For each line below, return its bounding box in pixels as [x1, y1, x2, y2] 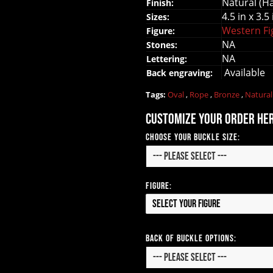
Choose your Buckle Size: [146, 131, 240, 143]
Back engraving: [146, 66, 213, 79]
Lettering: [146, 52, 187, 65]
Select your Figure [152, 197, 221, 210]
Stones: [146, 38, 180, 51]
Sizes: [146, 10, 172, 23]
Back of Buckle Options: [146, 232, 236, 244]
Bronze [214, 88, 241, 100]
